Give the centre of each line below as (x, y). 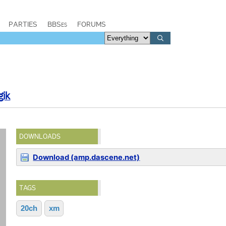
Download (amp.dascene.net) (87, 157)
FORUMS (92, 24)
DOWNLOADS (40, 136)
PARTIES (23, 24)
